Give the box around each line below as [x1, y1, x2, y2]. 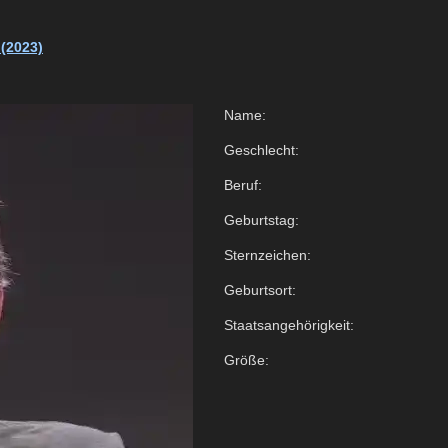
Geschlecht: [224, 141, 299, 158]
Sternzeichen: [224, 246, 311, 263]
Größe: [224, 351, 269, 368]
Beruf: [224, 176, 262, 193]
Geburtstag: [224, 211, 299, 228]
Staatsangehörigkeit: [224, 316, 354, 333]
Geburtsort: [224, 281, 296, 298]
